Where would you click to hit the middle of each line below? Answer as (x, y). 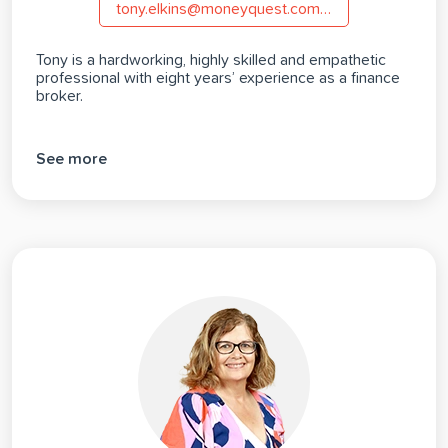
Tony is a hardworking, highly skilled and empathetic (211, 60)
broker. (59, 96)
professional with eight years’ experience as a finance (218, 78)
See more (71, 158)
